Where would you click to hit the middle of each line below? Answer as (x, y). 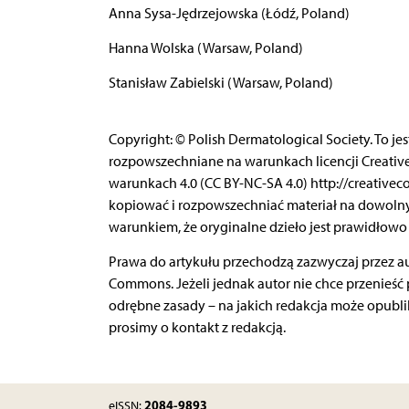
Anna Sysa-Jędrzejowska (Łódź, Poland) (229, 13)
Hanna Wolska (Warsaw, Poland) (205, 47)
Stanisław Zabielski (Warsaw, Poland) (220, 82)
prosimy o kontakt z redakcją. (197, 327)
